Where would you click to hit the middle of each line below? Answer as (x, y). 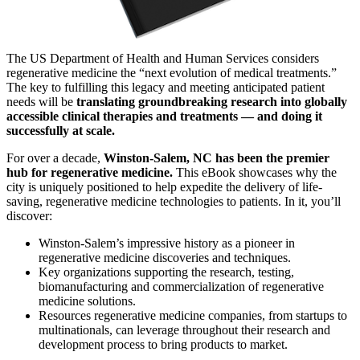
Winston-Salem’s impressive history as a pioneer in (167, 243)
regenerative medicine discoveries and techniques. (165, 257)
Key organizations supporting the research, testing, (166, 272)
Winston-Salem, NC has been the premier (217, 157)
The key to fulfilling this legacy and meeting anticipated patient (166, 87)
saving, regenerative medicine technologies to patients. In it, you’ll (174, 201)
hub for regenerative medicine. (91, 172)
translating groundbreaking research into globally (210, 101)
